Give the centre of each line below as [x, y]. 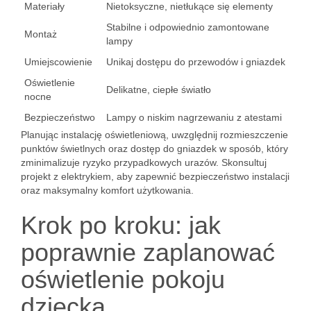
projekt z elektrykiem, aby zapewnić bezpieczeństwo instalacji [155, 176]
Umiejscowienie [58, 62]
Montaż [41, 34]
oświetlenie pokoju [123, 279]
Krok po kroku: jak [121, 225]
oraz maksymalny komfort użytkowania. [107, 190]
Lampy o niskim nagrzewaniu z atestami [194, 117]
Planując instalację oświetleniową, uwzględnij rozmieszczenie [154, 135]
